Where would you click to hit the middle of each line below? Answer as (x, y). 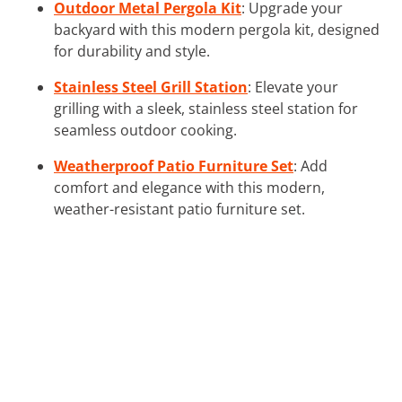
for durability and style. (132, 51)
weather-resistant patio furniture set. (179, 209)
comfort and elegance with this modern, (189, 187)
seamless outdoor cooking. (145, 130)
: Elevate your (293, 87)
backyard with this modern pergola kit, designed (217, 29)
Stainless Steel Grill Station (151, 87)
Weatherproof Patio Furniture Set (174, 166)
